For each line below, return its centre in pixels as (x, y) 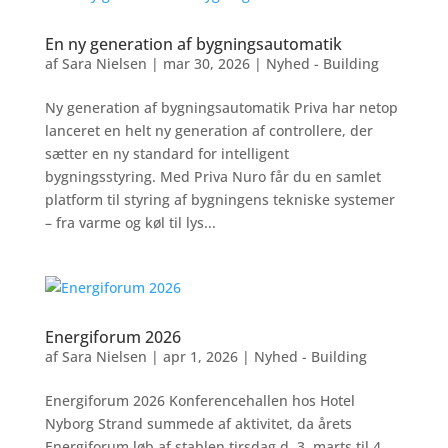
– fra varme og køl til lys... (130, 222)
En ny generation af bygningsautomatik (193, 44)
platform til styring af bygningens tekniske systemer (219, 199)
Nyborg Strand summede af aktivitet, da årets (198, 423)
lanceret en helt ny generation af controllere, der (208, 130)
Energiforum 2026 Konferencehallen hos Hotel (199, 400)
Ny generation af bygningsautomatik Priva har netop (221, 107)
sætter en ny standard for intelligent (166, 153)
